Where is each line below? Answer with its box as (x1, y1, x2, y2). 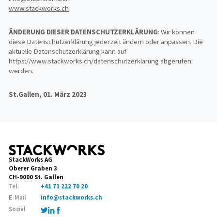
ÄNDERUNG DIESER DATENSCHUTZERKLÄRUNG (9, 28, 158, 37)
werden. (9, 66, 34, 76)
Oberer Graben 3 (9, 164, 58, 172)
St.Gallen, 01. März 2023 (9, 90, 88, 99)
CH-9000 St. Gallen (9, 172, 64, 181)
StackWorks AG (9, 155, 53, 164)
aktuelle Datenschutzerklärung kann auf (9, 47, 127, 56)
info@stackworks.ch (40, 193, 102, 202)
